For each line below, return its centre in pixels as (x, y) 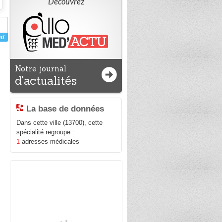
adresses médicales (50, 142)
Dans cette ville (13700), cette (60, 123)
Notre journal (41, 69)
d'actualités (46, 81)
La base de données (65, 109)
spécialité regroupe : (46, 132)
